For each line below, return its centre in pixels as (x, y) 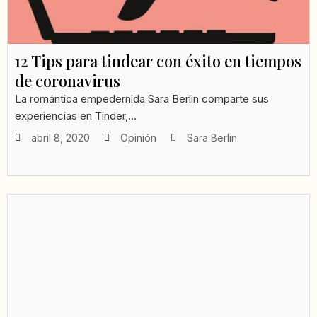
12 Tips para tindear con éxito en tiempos (158, 61)
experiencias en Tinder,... (76, 116)
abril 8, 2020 (60, 138)
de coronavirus (68, 81)
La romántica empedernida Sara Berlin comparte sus (142, 99)
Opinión (138, 138)
